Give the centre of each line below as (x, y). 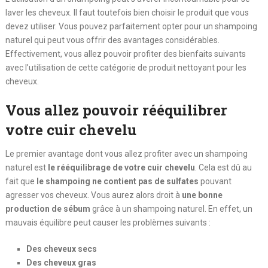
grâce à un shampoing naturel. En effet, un (171, 208)
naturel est (26, 167)
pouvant (215, 181)
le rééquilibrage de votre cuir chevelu (121, 167)
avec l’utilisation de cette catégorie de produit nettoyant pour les (126, 67)
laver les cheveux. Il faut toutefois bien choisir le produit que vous (127, 12)
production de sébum (48, 208)
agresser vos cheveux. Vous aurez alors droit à (93, 195)
